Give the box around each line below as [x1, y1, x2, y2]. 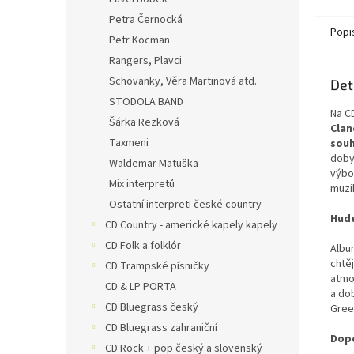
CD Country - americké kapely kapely [105, 217, 277, 233]
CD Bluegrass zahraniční [105, 320, 217, 336]
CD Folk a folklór [105, 238, 181, 254]
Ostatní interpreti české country [109, 197, 262, 213]
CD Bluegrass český [105, 299, 198, 315]
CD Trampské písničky [105, 258, 209, 274]
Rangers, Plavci [109, 53, 182, 69]
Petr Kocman [109, 32, 170, 48]
